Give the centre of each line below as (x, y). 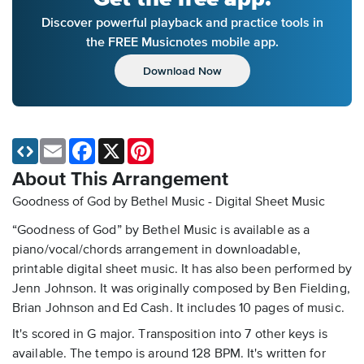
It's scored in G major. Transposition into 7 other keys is (170, 335)
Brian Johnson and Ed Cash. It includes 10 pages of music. (178, 309)
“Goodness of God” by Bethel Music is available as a (161, 231)
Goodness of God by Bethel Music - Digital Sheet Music (169, 203)
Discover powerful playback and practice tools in (182, 22)
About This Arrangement (120, 180)
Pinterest (176, 145)
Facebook (120, 145)
